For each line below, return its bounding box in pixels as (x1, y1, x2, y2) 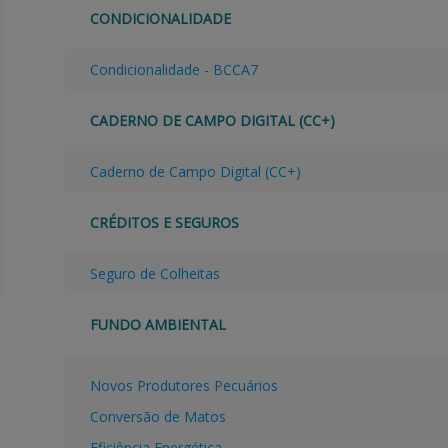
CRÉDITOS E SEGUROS (89, 213, 239, 233)
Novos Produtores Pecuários (89, 376, 278, 396)
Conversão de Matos (89, 407, 226, 427)
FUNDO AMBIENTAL (89, 315, 226, 335)
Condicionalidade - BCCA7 (89, 60, 262, 80)
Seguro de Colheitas (89, 264, 220, 284)
